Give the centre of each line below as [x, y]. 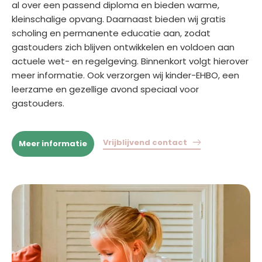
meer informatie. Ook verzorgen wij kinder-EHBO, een [125, 75]
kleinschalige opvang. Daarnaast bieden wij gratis [119, 19]
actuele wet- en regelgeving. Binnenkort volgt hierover [130, 61]
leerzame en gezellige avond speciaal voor [105, 89]
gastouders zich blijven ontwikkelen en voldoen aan [123, 47]
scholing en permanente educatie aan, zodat [111, 33]
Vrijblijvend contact [145, 142]
